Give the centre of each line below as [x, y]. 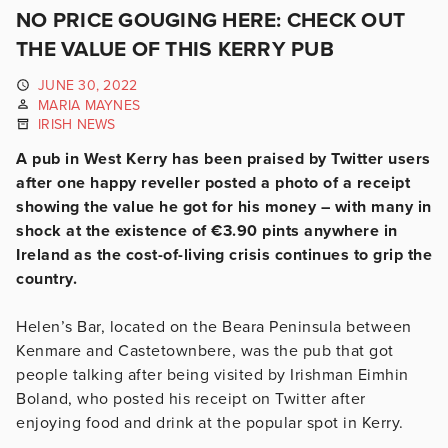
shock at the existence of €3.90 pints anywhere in [207, 230]
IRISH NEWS [77, 125]
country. [46, 278]
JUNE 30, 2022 [88, 85]
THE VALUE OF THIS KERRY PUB [175, 49]
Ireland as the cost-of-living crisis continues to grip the [224, 254]
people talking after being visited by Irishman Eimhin [212, 374]
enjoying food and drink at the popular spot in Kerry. [210, 422]
